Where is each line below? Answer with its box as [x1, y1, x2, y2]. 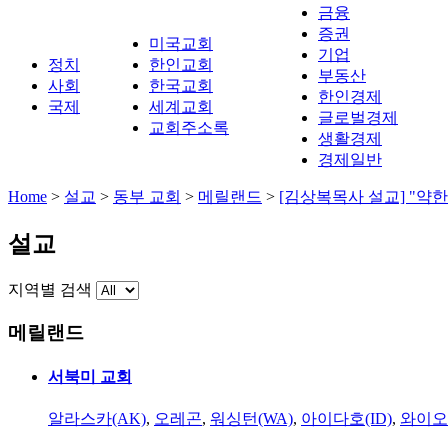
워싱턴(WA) [210, 410, 293, 428]
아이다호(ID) [301, 410, 392, 428]
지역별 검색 [8, 280, 92, 298]
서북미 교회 [48, 367, 132, 385]
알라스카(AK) [48, 410, 146, 428]
